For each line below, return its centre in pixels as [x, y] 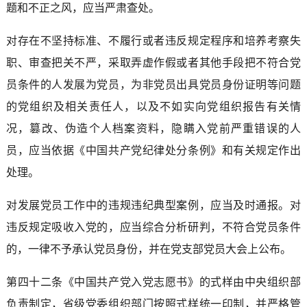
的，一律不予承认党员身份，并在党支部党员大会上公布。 [148, 249]
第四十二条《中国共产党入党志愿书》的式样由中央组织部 [153, 282]
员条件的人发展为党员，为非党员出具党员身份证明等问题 [153, 84]
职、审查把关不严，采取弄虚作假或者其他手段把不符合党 [153, 62]
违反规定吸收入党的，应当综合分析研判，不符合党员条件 [153, 227]
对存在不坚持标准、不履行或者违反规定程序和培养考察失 [153, 40]
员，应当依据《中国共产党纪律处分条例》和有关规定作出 [153, 150]
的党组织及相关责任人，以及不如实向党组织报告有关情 [153, 106]
